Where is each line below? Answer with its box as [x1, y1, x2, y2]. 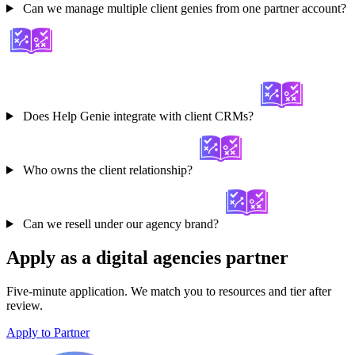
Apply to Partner [6, 325, 90, 339]
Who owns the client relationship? [19, 162, 196, 177]
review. [6, 298, 43, 312]
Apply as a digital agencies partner [6, 246, 288, 268]
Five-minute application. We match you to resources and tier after [6, 284, 331, 298]
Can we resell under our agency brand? [19, 216, 222, 231]
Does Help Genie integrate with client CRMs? [19, 109, 257, 123]
